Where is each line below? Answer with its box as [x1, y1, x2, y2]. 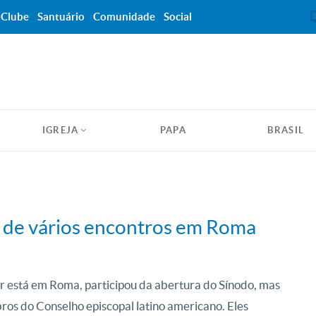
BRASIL [267, 125, 305, 135]
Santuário [37, 11, 85, 23]
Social [164, 11, 192, 23]
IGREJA [42, 125, 79, 135]
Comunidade [93, 11, 155, 23]
